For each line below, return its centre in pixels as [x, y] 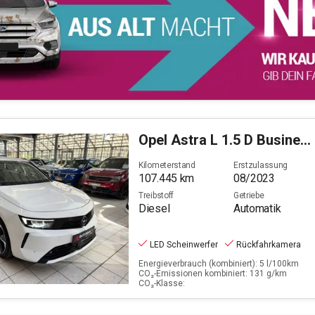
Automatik [257, 209]
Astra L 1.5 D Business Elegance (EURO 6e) [236, 140]
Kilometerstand [167, 166]
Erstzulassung [261, 166]
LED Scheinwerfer [184, 245]
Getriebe [249, 196]
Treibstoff [156, 196]
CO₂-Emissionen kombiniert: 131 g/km [213, 274]
